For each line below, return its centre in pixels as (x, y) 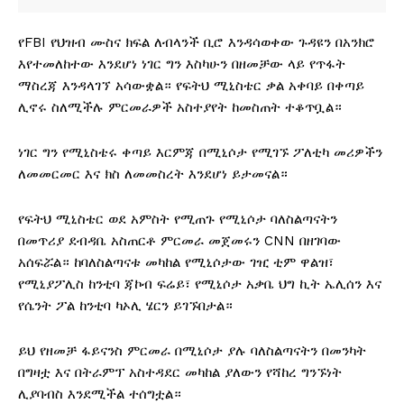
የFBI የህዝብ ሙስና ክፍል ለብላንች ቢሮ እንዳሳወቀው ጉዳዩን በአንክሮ (197, 43)
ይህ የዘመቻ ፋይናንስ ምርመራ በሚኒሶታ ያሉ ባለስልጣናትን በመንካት (192, 351)
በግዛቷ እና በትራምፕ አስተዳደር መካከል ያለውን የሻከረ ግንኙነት (180, 373)
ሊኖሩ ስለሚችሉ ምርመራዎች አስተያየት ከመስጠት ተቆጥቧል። (180, 108)
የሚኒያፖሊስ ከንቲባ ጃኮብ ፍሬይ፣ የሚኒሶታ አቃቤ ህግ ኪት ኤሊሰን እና (200, 285)
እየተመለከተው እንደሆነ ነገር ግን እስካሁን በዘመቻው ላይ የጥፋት (182, 64)
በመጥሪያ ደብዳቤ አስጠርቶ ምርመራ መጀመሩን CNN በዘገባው (179, 241)
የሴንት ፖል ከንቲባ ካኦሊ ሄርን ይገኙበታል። (125, 306)
